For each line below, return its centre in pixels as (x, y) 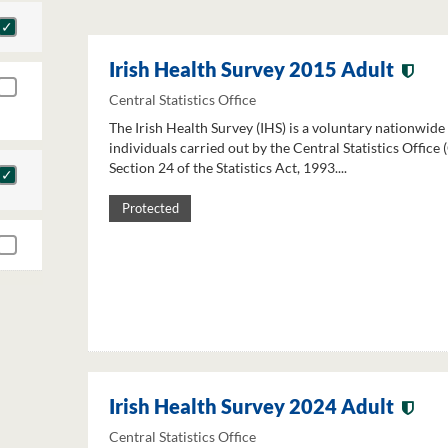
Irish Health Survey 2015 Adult (251, 69)
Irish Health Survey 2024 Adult (251, 406)
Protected (150, 209)
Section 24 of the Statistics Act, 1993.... (228, 168)
